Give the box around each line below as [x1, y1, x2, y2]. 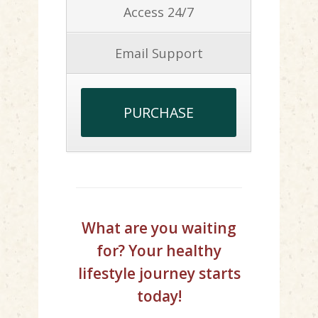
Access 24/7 [124, 3, 194, 21]
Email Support [114, 44, 203, 62]
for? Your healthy [97, 241, 221, 261]
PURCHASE [124, 102, 194, 122]
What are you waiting [82, 218, 236, 238]
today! [136, 286, 182, 307]
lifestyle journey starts [77, 263, 241, 284]
